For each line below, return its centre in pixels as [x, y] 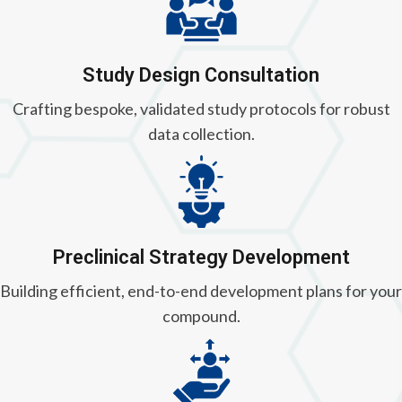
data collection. [201, 133]
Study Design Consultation [201, 74]
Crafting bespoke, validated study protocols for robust [201, 108]
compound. [201, 315]
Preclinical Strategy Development [201, 257]
